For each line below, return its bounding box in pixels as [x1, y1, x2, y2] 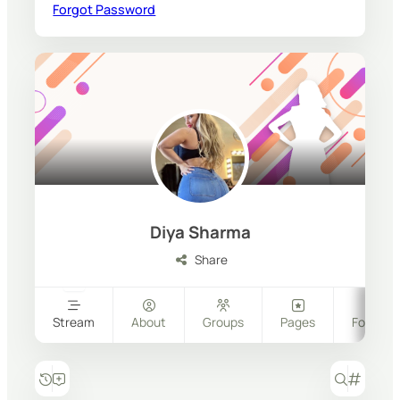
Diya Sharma [149, 221, 251, 245]
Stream [53, 313, 96, 331]
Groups [203, 313, 245, 331]
